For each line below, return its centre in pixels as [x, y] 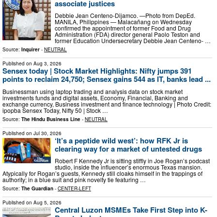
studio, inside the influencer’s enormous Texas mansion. [128, 167]
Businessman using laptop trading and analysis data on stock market [93, 91]
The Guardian [37, 189]
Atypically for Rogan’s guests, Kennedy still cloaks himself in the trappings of [102, 173]
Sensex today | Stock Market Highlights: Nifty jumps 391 [97, 71]
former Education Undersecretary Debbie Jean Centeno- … [133, 41]
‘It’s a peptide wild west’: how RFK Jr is [121, 140]
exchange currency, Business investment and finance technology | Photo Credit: [107, 104]
